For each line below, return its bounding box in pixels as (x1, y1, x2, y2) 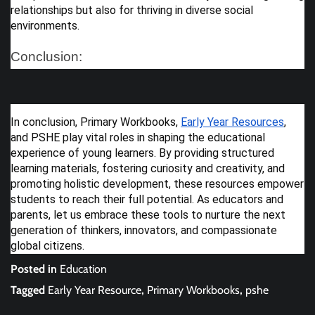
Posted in (11, 262, 60, 276)
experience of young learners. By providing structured (11, 146, 274, 160)
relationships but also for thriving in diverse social (11, 3, 253, 17)
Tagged (11, 283, 48, 297)
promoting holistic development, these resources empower (11, 176, 304, 191)
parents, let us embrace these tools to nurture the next (11, 207, 285, 221)
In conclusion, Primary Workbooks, (11, 115, 181, 129)
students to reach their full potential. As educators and (11, 192, 283, 206)
